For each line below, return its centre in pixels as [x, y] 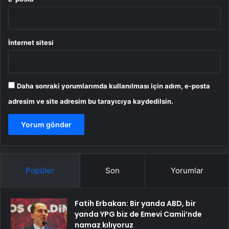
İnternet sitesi [31, 43]
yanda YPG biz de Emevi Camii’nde [138, 214]
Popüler [40, 171]
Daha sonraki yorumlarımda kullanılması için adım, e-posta [113, 86]
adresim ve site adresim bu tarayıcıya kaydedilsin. [91, 101]
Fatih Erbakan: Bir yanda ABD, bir [135, 204]
